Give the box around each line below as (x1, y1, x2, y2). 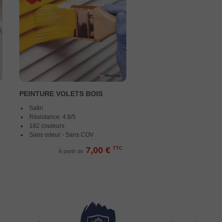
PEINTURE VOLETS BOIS (19, 90, 103, 98)
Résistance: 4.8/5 (29, 113, 76, 120)
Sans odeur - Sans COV (29, 131, 94, 138)
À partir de (58, 148, 83, 154)
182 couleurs (29, 122, 65, 129)
